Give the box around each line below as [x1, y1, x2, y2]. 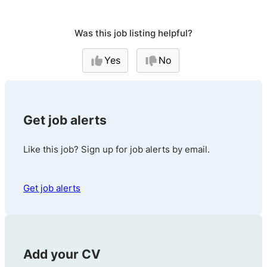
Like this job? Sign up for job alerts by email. [23, 143, 210, 155]
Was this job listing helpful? [74, 27, 193, 39]
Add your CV [23, 247, 101, 262]
